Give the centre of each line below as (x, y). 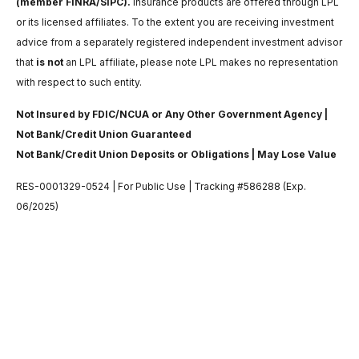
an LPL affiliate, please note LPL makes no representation (201, 63)
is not (50, 63)
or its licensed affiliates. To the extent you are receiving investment (175, 22)
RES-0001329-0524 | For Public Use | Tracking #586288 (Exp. (161, 187)
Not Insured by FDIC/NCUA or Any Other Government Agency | (172, 115)
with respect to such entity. (79, 83)
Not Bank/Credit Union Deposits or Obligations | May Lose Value (176, 155)
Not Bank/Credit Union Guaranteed (104, 135)
